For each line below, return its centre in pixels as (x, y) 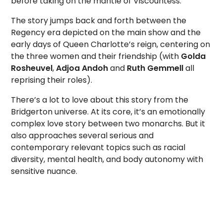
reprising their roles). (52, 80)
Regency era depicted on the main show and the (106, 32)
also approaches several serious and (83, 136)
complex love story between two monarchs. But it (108, 124)
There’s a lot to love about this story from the (100, 100)
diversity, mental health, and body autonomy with (107, 159)
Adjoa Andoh (82, 68)
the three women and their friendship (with (96, 56)
